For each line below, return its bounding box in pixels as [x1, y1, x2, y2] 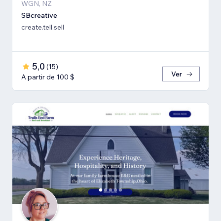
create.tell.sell [21, 22, 64, 32]
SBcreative [21, 10, 57, 20]
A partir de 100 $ [21, 72, 74, 81]
